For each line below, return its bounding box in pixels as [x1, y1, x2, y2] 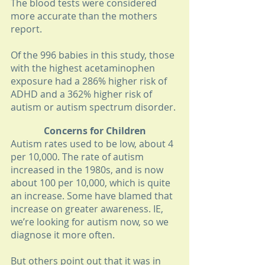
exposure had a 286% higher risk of [11, 74, 169, 88]
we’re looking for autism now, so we [11, 215, 171, 229]
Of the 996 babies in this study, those [11, 48, 177, 62]
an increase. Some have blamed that [11, 189, 175, 203]
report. [11, 22, 44, 35]
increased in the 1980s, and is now [11, 163, 166, 177]
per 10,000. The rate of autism [11, 150, 146, 164]
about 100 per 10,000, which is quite [11, 176, 173, 190]
